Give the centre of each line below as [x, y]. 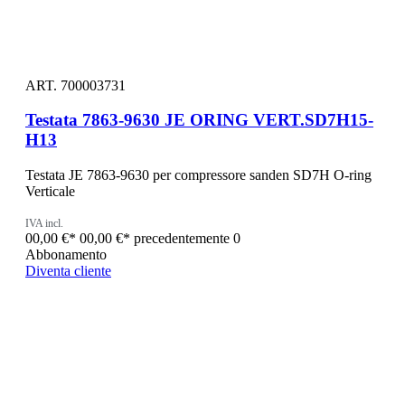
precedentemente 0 [187, 239]
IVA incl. [44, 224]
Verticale [50, 192]
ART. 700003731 [75, 85]
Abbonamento [66, 255]
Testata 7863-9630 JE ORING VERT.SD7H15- [199, 120]
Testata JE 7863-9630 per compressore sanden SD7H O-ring [198, 175]
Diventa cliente [68, 271]
